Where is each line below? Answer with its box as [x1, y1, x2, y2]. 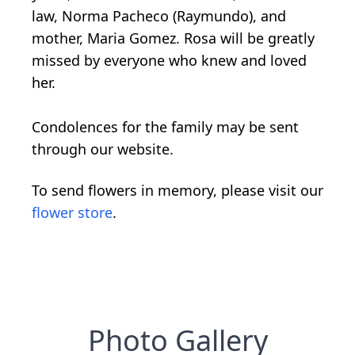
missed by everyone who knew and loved [32, 51, 307, 71]
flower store [32, 203, 113, 223]
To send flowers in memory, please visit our [32, 181, 323, 200]
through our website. [32, 139, 174, 159]
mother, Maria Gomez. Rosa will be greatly [32, 29, 315, 48]
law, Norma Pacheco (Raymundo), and [32, 6, 286, 26]
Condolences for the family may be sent [32, 117, 299, 137]
